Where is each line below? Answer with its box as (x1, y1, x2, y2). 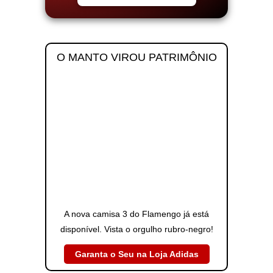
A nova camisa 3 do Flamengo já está (64, 209, 209, 219)
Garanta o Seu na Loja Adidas (74, 249, 199, 260)
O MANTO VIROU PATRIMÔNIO (56, 51, 217, 64)
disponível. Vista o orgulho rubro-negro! (60, 224, 213, 235)
